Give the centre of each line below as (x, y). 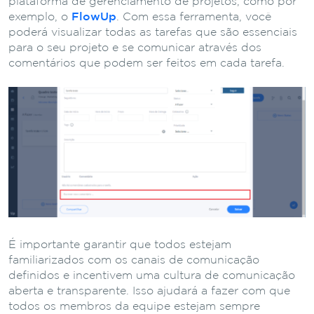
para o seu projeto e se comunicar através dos (135, 48)
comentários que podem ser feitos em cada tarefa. (146, 63)
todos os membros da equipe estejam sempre (134, 306)
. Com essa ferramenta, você (194, 17)
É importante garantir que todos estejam (120, 245)
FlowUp (94, 17)
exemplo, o (40, 17)
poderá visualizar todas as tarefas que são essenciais (153, 32)
